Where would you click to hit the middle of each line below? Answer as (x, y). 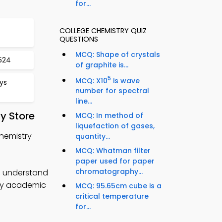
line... (84, 101)
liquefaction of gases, (115, 126)
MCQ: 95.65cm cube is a (118, 186)
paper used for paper (115, 161)
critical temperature (112, 196)
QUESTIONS (79, 39)
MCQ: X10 (91, 81)
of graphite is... (102, 65)
